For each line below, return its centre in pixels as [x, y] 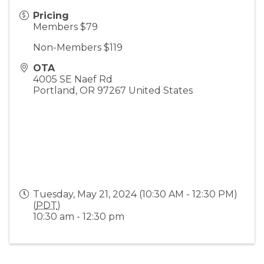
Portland [54, 90]
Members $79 [65, 27]
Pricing [51, 15]
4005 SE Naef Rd [73, 79]
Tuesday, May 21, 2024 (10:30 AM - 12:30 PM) [135, 194]
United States [161, 90]
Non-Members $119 [78, 47]
